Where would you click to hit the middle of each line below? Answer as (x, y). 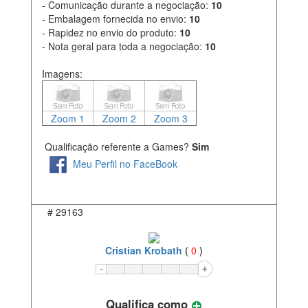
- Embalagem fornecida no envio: (115, 19)
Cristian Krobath (144, 250)
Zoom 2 (119, 119)
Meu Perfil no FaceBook (125, 163)
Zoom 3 (170, 119)
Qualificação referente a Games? (115, 147)
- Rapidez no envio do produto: (111, 33)
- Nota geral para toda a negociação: (123, 46)
